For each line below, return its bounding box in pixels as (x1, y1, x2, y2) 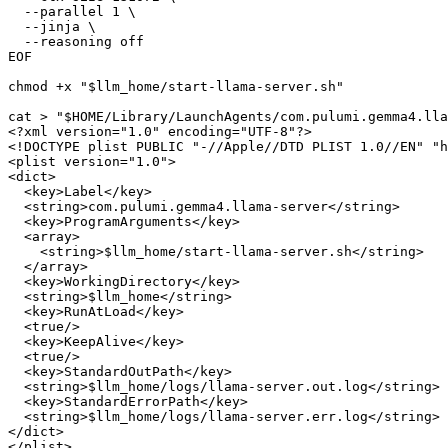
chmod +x (8, 79, 80, 95)
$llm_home (88, 79, 160, 95)
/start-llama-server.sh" (160, 79, 344, 95)
